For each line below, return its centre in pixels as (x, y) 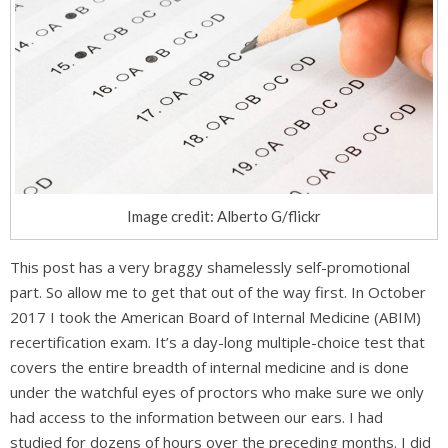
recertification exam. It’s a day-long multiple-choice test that (217, 341)
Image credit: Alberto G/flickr (224, 215)
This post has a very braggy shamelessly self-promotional (210, 266)
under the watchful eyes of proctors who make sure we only (217, 391)
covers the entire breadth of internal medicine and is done (209, 366)
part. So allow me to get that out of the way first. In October (218, 291)
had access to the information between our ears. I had (196, 416)
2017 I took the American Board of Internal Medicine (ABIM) (215, 316)
